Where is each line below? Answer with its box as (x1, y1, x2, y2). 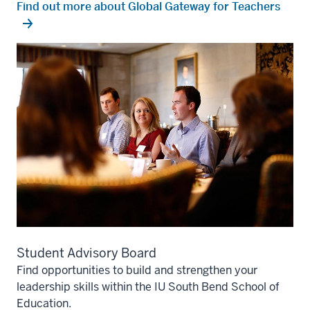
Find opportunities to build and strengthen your (17, 263, 257, 278)
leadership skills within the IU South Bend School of (17, 280, 280, 295)
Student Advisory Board (17, 245, 156, 262)
